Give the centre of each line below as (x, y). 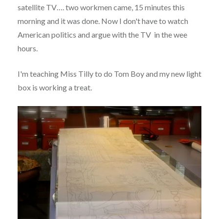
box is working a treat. (55, 87)
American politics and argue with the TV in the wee (102, 34)
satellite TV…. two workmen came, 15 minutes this (101, 7)
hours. (27, 48)
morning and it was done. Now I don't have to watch (103, 21)
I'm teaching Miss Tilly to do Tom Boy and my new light (109, 73)
